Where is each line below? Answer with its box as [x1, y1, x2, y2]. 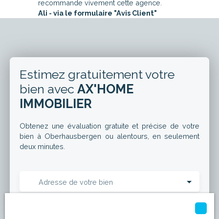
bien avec [20, 81, 77, 96]
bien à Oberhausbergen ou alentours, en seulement [20, 131, 199, 140]
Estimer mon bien [81, 202, 138, 211]
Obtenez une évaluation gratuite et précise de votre [20, 121, 199, 130]
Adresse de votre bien [39, 177, 113, 186]
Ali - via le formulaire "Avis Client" [38, 8, 157, 17]
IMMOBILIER [20, 96, 92, 111]
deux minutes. [20, 142, 67, 151]
